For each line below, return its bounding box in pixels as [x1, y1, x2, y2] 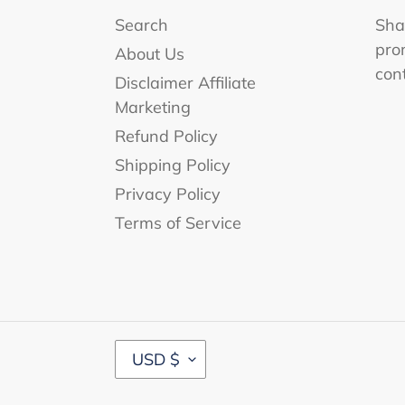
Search [115, 14, 168, 35]
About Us [115, 42, 184, 64]
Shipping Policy [115, 154, 231, 175]
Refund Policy [115, 125, 218, 146]
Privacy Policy [115, 183, 221, 204]
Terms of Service [115, 212, 241, 233]
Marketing [115, 96, 191, 118]
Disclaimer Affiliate [115, 71, 256, 93]
